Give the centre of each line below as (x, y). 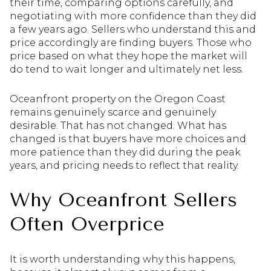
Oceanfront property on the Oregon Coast (118, 99)
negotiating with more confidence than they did (133, 16)
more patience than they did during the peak (125, 152)
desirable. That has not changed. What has (118, 125)
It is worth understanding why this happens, (122, 260)
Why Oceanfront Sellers (123, 200)
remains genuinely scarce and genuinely (113, 112)
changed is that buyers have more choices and (128, 139)
